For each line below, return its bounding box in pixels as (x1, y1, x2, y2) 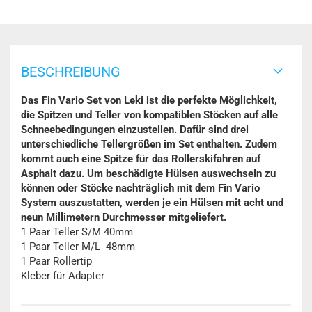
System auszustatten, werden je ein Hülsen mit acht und (21, 196, 283, 209)
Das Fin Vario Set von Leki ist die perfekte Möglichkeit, (21, 94, 277, 107)
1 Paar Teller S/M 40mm (21, 226, 133, 238)
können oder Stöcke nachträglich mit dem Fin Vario (21, 182, 260, 194)
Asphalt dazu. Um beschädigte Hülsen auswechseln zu (21, 167, 276, 180)
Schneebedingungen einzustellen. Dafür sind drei (21, 123, 249, 136)
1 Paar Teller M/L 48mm (21, 240, 135, 253)
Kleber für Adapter (21, 270, 107, 282)
